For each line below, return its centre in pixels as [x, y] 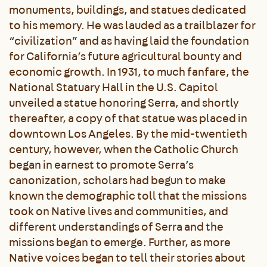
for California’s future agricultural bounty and [125, 56]
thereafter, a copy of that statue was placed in [128, 118]
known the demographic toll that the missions [128, 195]
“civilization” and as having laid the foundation [129, 41]
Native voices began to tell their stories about [127, 257]
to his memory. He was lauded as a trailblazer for [132, 25]
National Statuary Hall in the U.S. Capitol [114, 87]
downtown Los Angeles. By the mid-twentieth [128, 133]
